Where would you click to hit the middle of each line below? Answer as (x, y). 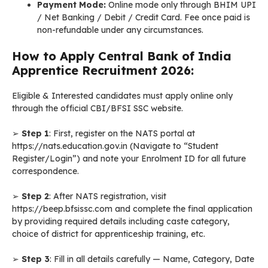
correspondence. (45, 171)
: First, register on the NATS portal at (122, 133)
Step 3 (36, 259)
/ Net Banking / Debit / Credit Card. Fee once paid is (144, 17)
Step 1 (35, 133)
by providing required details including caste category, (121, 221)
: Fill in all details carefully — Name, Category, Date (152, 259)
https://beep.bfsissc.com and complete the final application (132, 209)
